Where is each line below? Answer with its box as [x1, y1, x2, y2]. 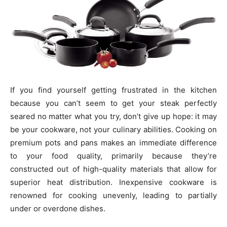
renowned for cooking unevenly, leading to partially [10, 190, 217, 200]
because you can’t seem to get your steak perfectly [10, 98, 217, 108]
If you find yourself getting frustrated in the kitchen [10, 85, 217, 95]
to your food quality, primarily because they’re [10, 150, 217, 161]
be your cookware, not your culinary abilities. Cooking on [10, 124, 217, 134]
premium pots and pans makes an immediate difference [10, 137, 217, 147]
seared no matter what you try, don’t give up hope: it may [10, 111, 217, 121]
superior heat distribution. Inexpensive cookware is [10, 177, 217, 187]
